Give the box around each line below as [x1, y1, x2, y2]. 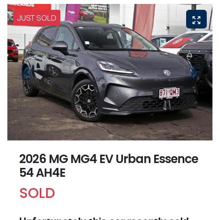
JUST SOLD [17, 12, 56, 23]
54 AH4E [19, 165, 65, 181]
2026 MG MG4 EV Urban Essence [19, 151, 198, 167]
